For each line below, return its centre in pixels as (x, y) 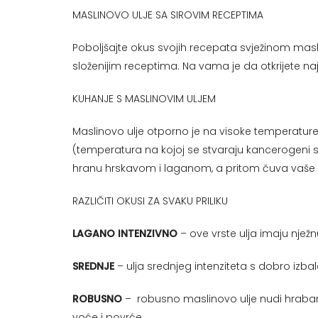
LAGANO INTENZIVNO (125, 234)
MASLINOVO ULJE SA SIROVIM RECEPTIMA (168, 15)
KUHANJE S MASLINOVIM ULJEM (145, 99)
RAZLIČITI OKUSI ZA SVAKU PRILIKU (150, 201)
